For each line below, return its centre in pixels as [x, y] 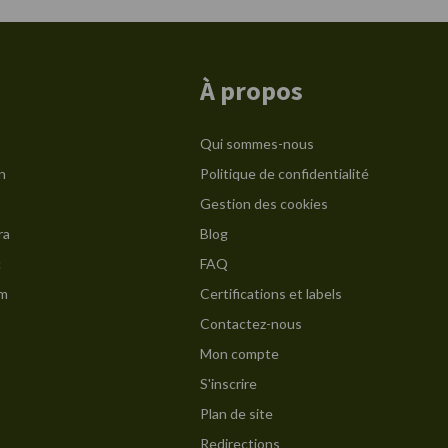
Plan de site [236, 413]
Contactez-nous [251, 323]
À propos [251, 90]
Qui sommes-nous [257, 143]
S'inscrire [228, 383]
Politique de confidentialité [284, 173]
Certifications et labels [271, 293]
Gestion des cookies [264, 203]
